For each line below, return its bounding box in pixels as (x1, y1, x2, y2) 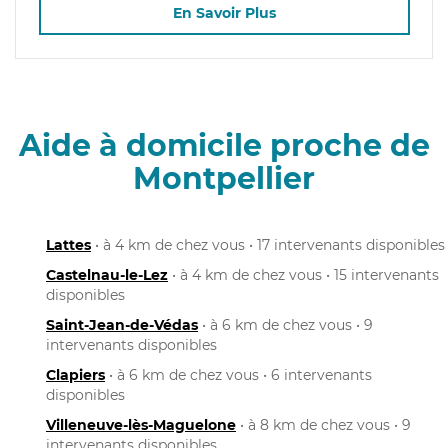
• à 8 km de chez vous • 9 (236, 415, 411, 434)
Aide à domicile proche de (18, 126, 430, 164)
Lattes (46, 235, 91, 254)
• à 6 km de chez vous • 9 (198, 315, 373, 334)
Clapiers (46, 365, 105, 384)
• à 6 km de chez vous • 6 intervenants (105, 365, 372, 384)
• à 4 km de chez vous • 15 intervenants (168, 265, 439, 284)
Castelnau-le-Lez (46, 265, 168, 284)
